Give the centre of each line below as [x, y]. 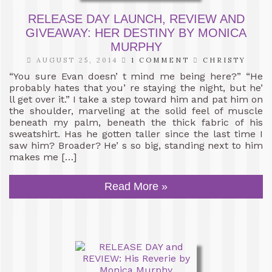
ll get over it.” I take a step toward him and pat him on [136, 99]
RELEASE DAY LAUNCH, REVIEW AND [136, 19]
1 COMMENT [160, 60]
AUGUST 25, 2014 [77, 60]
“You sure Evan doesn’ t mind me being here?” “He [136, 76]
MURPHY [136, 46]
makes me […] [43, 157]
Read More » [136, 186]
